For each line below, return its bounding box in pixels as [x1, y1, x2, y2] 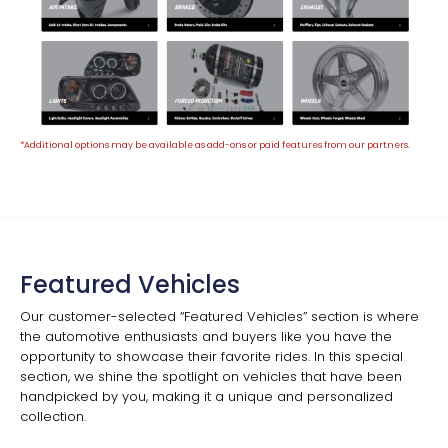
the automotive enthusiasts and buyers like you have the [20, 326, 392, 346]
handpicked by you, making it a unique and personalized [20, 386, 393, 406]
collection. [20, 406, 86, 426]
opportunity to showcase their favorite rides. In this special [20, 346, 403, 366]
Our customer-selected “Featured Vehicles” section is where [20, 306, 419, 326]
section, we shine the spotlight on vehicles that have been [20, 366, 402, 386]
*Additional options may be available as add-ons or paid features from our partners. [20, 138, 410, 151]
